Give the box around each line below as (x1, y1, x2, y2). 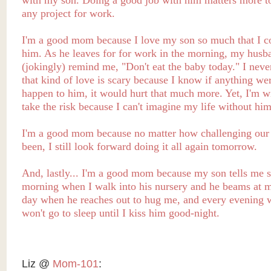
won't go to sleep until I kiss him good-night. (21, 207, 220, 220)
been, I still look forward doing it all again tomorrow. (21, 140, 257, 153)
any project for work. (21, 7, 115, 20)
